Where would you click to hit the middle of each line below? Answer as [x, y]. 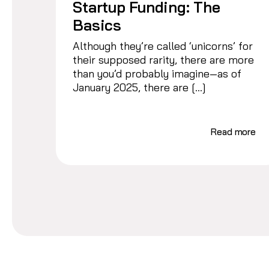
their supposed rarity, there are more [164, 59]
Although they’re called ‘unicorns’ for [163, 46]
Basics [97, 25]
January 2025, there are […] [140, 87]
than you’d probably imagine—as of [157, 73]
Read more [233, 131]
